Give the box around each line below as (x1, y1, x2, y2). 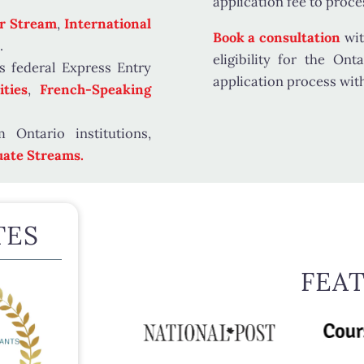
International (64, 15, 151, 33)
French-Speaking (40, 80, 151, 99)
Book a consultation (212, 28, 344, 46)
